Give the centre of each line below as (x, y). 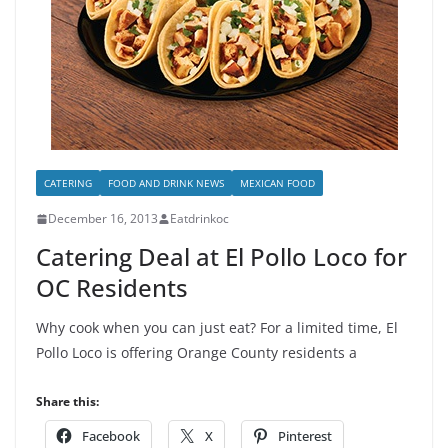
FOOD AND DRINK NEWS (166, 183)
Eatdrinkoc (199, 218)
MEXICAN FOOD (277, 183)
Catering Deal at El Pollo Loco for (221, 256)
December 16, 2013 (103, 218)
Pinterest (305, 436)
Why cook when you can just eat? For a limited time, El (217, 327)
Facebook (111, 436)
